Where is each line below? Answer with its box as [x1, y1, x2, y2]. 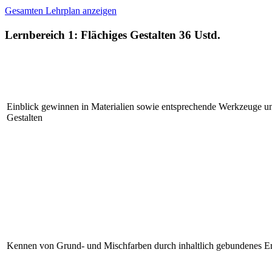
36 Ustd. [179, 29, 220, 41]
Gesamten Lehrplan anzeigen [5, 5, 117, 16]
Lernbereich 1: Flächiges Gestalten [5, 29, 179, 41]
